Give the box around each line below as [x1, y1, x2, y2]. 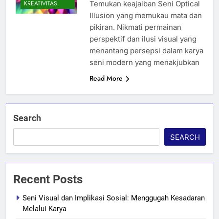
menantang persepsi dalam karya [89, 45, 203, 55]
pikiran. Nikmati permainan [89, 22, 181, 32]
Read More [89, 73, 123, 83]
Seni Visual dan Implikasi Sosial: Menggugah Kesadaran [22, 193, 205, 202]
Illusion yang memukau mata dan [89, 10, 202, 20]
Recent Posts [13, 172, 83, 186]
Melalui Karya [22, 204, 66, 213]
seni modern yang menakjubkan [89, 57, 199, 67]
